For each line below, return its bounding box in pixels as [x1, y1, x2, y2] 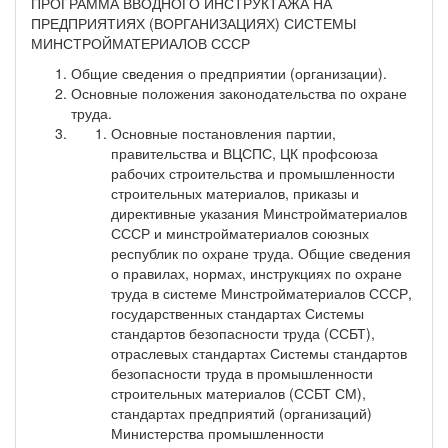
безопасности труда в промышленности [111, 362, 373, 383]
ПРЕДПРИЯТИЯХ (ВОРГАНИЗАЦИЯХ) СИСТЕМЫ [31, 12, 356, 33]
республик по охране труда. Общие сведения [111, 242, 411, 263]
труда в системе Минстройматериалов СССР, [111, 282, 412, 303]
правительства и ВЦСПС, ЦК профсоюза [111, 142, 378, 163]
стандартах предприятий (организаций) [111, 402, 372, 423]
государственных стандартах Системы [111, 302, 364, 323]
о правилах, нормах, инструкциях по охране [111, 262, 402, 283]
